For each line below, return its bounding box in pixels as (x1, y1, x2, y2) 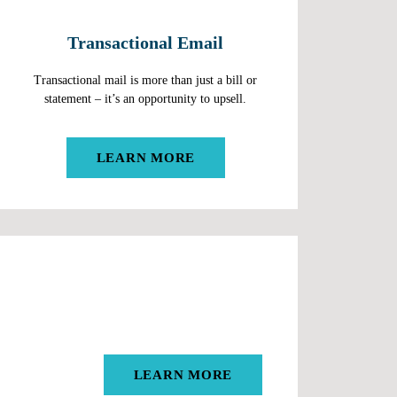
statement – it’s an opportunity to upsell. (44, 91, 247, 105)
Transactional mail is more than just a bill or (34, 73, 258, 87)
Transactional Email (67, 33, 224, 52)
